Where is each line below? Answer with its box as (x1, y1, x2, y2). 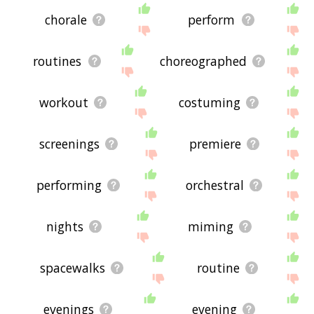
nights (46, 217, 84, 235)
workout (39, 93, 89, 111)
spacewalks (40, 259, 106, 276)
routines (33, 52, 82, 69)
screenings (39, 135, 100, 152)
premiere (189, 135, 241, 152)
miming (188, 217, 234, 235)
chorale (44, 11, 87, 28)
